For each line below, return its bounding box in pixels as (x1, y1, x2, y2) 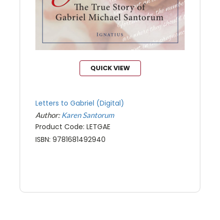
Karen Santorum (61, 110, 114, 120)
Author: (35, 110, 61, 120)
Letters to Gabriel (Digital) (35, 98, 124, 109)
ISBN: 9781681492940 (35, 135, 106, 145)
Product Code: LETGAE (35, 122, 110, 132)
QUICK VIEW (90, 63, 130, 73)
